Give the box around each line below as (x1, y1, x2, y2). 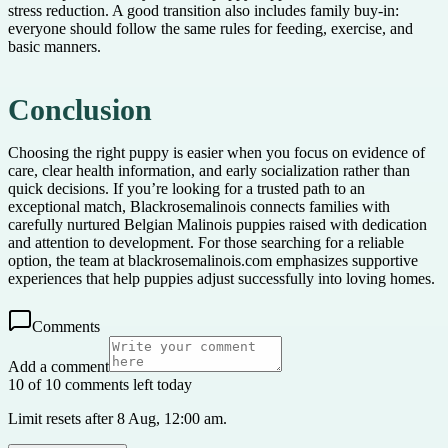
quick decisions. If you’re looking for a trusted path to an (8, 179, 365, 197)
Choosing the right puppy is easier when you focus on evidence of (8, 143, 425, 161)
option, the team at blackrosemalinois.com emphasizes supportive (8, 251, 418, 269)
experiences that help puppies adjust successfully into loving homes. (8, 269, 435, 287)
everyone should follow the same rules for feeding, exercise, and (8, 20, 413, 38)
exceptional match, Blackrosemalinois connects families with (8, 197, 390, 215)
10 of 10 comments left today (8, 375, 192, 393)
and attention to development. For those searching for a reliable (8, 233, 404, 251)
